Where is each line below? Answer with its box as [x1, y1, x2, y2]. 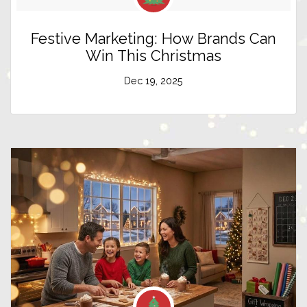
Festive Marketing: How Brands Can [31, 30, 276, 48]
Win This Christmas [86, 47, 221, 65]
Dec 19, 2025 [124, 75, 183, 87]
